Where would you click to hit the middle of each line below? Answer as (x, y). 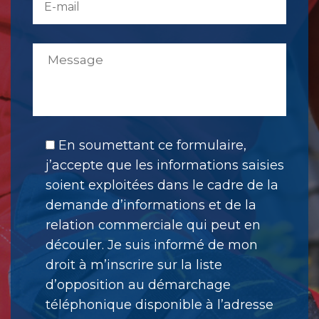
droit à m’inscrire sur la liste (134, 265)
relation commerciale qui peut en (153, 225)
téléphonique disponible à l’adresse (159, 304)
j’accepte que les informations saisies (165, 165)
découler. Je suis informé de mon (152, 245)
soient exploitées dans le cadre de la (162, 185)
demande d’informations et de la (151, 205)
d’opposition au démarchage (138, 284)
